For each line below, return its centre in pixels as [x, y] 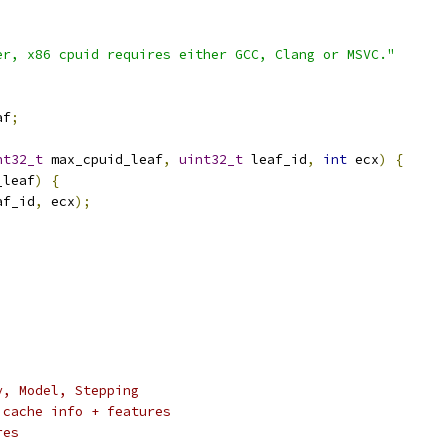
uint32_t [211, 159]
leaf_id [275, 159]
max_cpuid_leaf [103, 159]
